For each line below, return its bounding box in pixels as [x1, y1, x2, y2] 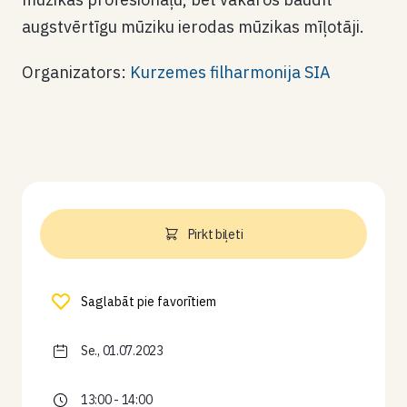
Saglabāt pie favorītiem [81, 293, 216, 310]
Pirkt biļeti [187, 225, 243, 243]
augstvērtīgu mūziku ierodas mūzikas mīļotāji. [22, 16, 364, 37]
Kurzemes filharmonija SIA [130, 62, 331, 83]
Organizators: [22, 62, 130, 83]
